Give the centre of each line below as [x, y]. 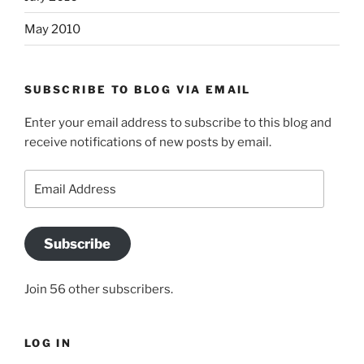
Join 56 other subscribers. [99, 289]
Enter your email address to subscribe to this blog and [178, 122]
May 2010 [52, 29]
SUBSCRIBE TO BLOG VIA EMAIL [138, 90]
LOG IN [48, 342]
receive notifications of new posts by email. [148, 142]
